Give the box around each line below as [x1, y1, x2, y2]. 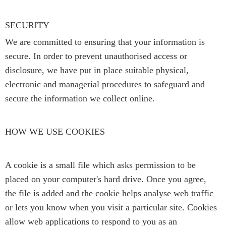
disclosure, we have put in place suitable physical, [5, 65, 189, 75]
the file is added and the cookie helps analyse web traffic [5, 188, 213, 198]
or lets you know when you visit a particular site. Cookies [5, 202, 217, 212]
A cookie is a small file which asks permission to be [5, 159, 196, 170]
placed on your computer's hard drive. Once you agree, [5, 174, 206, 184]
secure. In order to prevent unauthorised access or [5, 50, 187, 61]
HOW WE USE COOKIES [5, 126, 105, 137]
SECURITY [5, 20, 49, 30]
